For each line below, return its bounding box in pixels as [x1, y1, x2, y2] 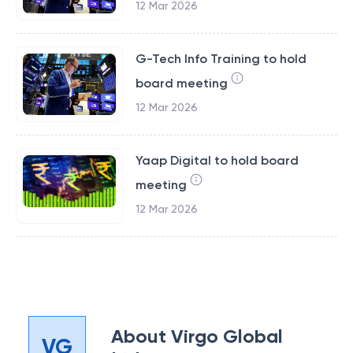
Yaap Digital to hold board [135, 153, 299, 168]
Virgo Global [171, 325, 284, 347]
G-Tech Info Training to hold [135, 51, 307, 66]
